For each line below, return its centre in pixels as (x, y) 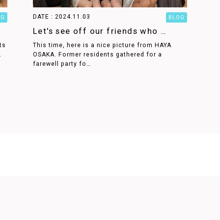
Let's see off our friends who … (100, 31)
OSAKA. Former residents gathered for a (97, 54)
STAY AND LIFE (139, 206)
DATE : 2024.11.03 (65, 16)
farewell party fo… (62, 64)
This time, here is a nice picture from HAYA (102, 45)
